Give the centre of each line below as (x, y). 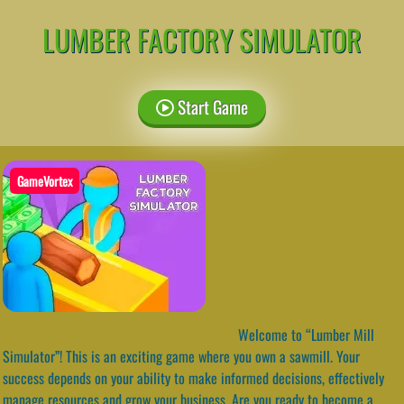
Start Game (211, 106)
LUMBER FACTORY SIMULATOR (202, 39)
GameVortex (45, 180)
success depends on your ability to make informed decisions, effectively (193, 377)
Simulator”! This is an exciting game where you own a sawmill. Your (181, 356)
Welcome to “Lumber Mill (304, 334)
